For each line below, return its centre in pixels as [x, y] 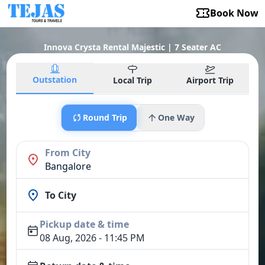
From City [68, 153]
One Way [176, 118]
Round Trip [105, 118]
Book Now [234, 13]
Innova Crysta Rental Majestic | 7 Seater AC [132, 47]
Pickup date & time [84, 224]
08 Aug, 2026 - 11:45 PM [92, 238]
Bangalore [68, 167]
